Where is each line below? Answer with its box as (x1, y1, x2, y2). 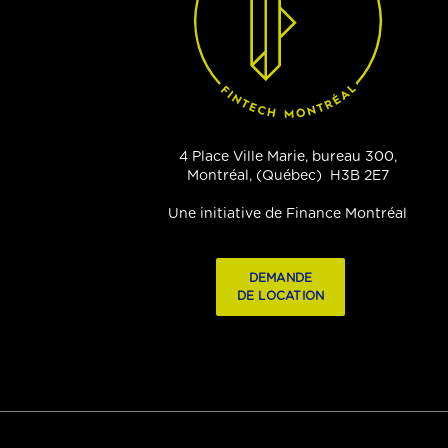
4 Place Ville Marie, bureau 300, (178, 150, 397, 165)
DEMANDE (248, 272, 313, 285)
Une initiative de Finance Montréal (168, 207, 408, 222)
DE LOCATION (236, 290, 325, 303)
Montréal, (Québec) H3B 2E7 (186, 169, 389, 184)
